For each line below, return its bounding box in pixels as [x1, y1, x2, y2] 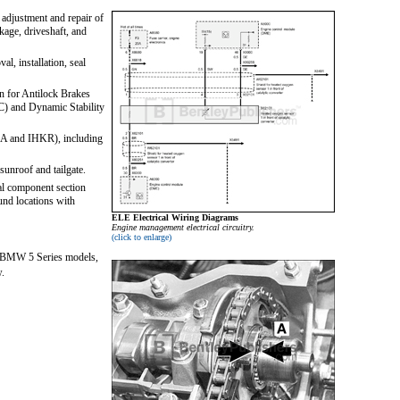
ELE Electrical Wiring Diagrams [112, 212, 238, 223]
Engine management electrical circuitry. [112, 222, 254, 233]
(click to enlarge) [112, 232, 171, 243]
